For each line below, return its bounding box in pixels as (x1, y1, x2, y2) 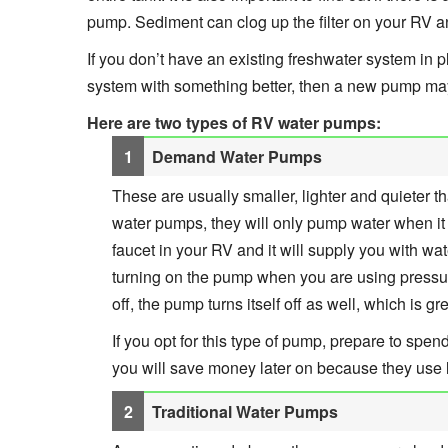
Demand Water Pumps (152, 144, 322, 168)
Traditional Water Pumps (152, 399, 338, 423)
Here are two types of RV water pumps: (87, 110, 381, 134)
